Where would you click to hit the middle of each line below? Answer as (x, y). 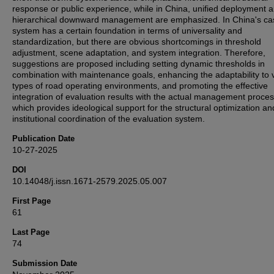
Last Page (31, 232)
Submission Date (45, 263)
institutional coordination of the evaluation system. (109, 118)
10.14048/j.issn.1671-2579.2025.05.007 (90, 181)
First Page (31, 201)
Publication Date (43, 138)
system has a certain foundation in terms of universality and (127, 30)
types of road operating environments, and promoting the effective (140, 85)
